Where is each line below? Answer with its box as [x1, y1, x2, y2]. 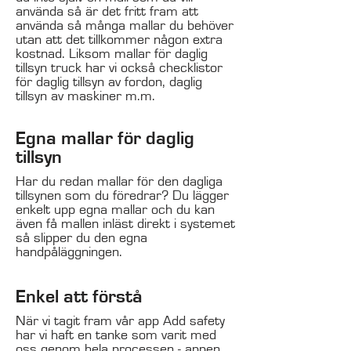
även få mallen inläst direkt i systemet [16, 217, 235, 231]
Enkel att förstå [16, 288, 143, 306]
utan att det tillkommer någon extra [16, 33, 223, 47]
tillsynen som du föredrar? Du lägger [16, 189, 229, 203]
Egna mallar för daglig [16, 129, 194, 148]
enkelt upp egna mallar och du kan [16, 203, 215, 217]
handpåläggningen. [16, 245, 122, 259]
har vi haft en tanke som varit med [16, 328, 216, 342]
